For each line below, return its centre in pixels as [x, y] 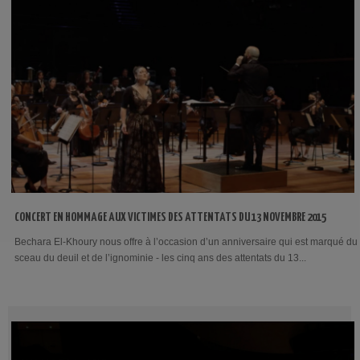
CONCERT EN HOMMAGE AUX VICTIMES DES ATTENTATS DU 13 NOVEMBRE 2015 [170, 217]
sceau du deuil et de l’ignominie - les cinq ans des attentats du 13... [160, 258]
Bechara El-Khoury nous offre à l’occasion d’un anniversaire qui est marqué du [186, 241]
